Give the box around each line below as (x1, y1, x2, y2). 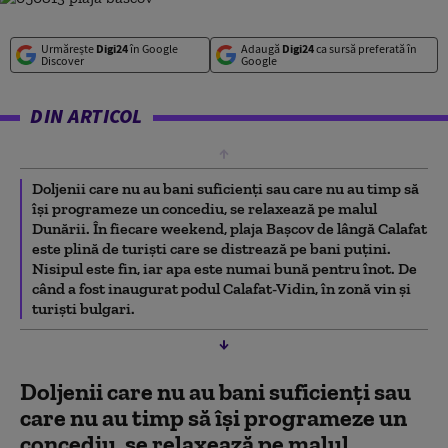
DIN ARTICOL (30, 103, 143, 128)
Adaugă (240, 41, 282, 56)
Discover (41, 53, 84, 68)
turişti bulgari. (32, 299, 135, 318)
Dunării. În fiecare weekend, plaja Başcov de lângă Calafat (32, 219, 427, 238)
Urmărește (41, 41, 96, 56)
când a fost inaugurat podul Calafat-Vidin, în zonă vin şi (32, 279, 411, 298)
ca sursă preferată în (313, 41, 417, 56)
